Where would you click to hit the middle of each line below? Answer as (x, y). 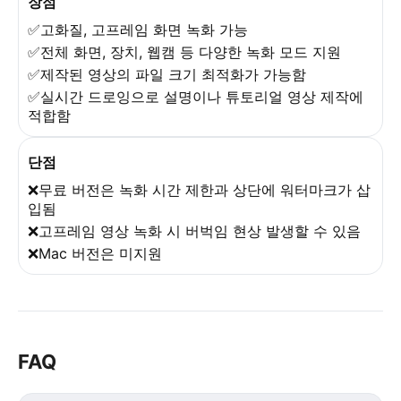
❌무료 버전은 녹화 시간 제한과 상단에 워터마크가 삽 (199, 189)
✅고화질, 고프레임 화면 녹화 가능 (138, 29)
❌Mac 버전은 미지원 (95, 253)
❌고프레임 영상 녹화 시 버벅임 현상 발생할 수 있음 (194, 230)
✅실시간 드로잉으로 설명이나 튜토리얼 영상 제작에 (196, 96)
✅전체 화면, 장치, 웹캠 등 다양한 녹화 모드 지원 (184, 51)
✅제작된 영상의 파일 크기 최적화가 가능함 (167, 74)
